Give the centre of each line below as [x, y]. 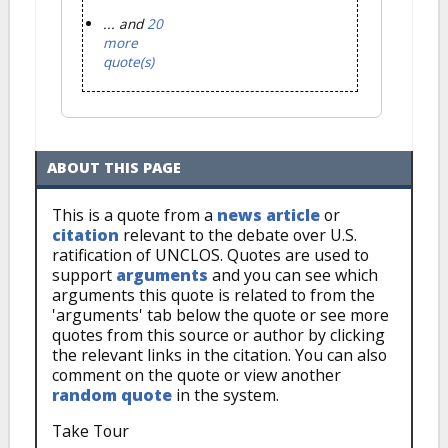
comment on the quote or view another [196, 375]
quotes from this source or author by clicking [218, 335]
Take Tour [94, 431]
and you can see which [293, 275]
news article [268, 215]
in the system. [225, 395]
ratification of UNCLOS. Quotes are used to [210, 255]
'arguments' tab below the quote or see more [220, 315]
